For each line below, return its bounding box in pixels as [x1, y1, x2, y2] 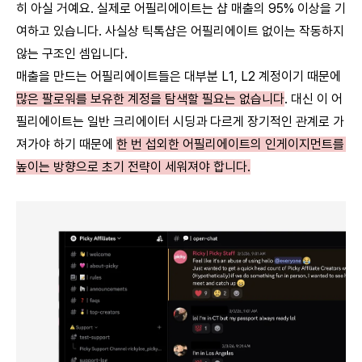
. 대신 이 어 [284, 90, 343, 107]
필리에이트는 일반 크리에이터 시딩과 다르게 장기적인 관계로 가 [16, 113, 344, 129]
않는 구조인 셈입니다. [16, 45, 128, 61]
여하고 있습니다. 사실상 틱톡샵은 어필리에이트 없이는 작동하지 [16, 23, 344, 39]
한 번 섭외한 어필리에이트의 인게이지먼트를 [116, 136, 344, 152]
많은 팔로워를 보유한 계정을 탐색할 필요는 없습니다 [16, 90, 284, 107]
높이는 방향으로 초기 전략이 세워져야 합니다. [16, 158, 250, 175]
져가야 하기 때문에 [16, 136, 116, 152]
